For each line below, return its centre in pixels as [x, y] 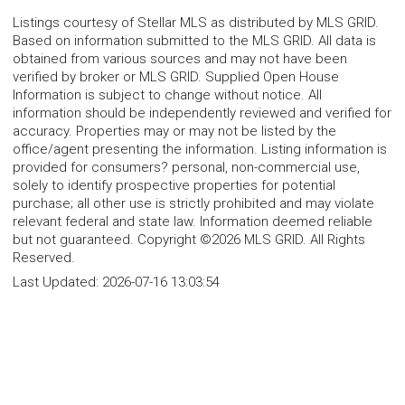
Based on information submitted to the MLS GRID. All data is [194, 40]
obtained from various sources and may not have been [180, 58]
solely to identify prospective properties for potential [174, 185]
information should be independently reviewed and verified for [202, 113]
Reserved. [44, 257]
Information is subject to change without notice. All [167, 94]
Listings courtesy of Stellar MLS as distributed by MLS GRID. [196, 22]
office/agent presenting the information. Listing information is [200, 149]
